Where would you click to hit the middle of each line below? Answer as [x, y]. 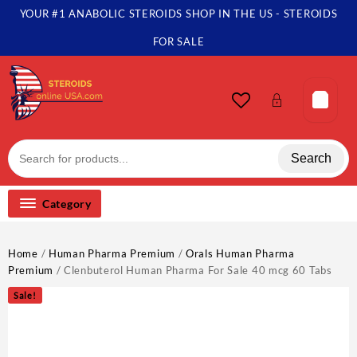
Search [312, 159]
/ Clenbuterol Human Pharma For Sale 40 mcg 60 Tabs [192, 270]
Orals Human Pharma [240, 253]
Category [67, 203]
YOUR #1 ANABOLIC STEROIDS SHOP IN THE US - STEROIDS [178, 14]
